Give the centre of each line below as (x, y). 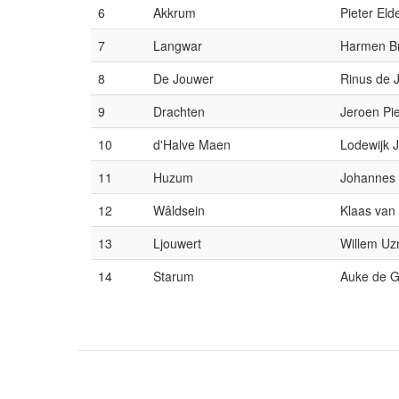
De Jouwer (183, 78)
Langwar (178, 45)
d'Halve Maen (192, 144)
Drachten (179, 111)
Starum (174, 276)
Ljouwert (177, 243)
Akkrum (175, 12)
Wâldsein (179, 210)
